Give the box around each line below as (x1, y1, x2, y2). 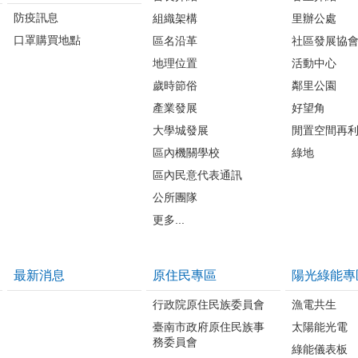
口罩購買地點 (14, 33, 81, 46)
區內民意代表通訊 (153, 168, 242, 181)
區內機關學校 (153, 145, 220, 159)
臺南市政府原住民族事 (153, 320, 265, 333)
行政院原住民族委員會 (153, 297, 265, 311)
